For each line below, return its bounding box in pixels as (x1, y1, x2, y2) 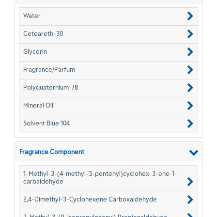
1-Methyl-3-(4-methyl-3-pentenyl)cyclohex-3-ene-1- (23, 170, 177, 177)
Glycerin (23, 47, 47, 55)
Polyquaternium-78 (23, 83, 78, 91)
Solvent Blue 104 (23, 119, 70, 127)
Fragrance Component (19, 148, 84, 155)
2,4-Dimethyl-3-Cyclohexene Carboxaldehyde (23, 195, 157, 203)
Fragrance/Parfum (23, 65, 75, 73)
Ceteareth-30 (23, 30, 63, 37)
